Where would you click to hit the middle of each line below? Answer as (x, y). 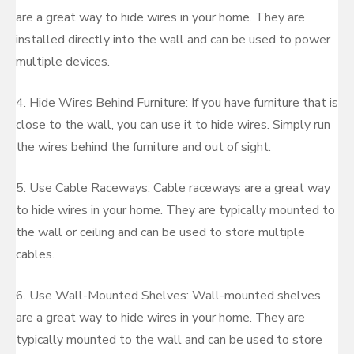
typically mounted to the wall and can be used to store (169, 340)
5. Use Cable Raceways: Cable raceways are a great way (173, 188)
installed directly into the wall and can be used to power (173, 40)
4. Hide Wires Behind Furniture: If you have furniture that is (177, 103)
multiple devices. (63, 62)
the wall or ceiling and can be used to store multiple (160, 232)
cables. (35, 254)
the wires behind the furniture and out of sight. (143, 147)
